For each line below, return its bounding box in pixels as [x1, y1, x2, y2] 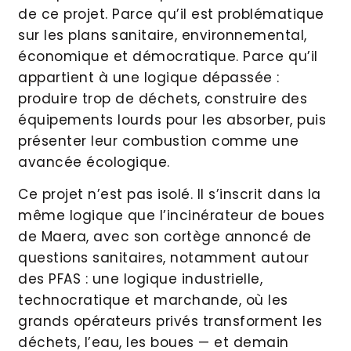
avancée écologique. [18, 152, 170, 172]
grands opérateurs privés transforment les [18, 312, 323, 331]
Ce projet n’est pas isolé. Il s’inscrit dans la [18, 185, 321, 204]
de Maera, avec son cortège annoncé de [18, 227, 312, 247]
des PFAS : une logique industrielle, [18, 270, 262, 289]
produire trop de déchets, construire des [18, 89, 307, 108]
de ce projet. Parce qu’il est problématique [18, 4, 324, 24]
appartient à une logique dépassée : [18, 67, 280, 87]
